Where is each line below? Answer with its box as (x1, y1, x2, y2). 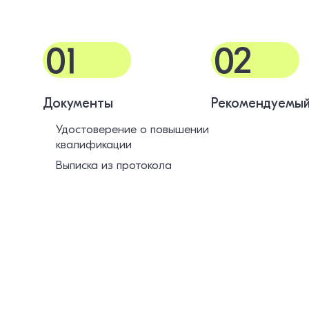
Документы (43, 95, 113, 111)
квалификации (55, 138, 132, 151)
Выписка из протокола (55, 158, 172, 172)
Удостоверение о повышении (55, 123, 209, 136)
